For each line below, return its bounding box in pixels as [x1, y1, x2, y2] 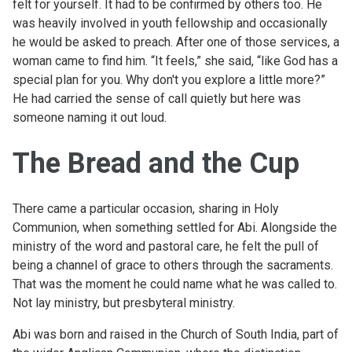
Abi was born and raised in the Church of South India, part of [13, 326, 339, 342]
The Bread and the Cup [13, 146, 299, 180]
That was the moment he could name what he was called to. [13, 276, 337, 291]
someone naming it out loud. [13, 109, 167, 125]
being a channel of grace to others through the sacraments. [13, 257, 333, 273]
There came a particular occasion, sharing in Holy [13, 200, 279, 216]
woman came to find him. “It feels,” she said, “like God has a [13, 53, 338, 68]
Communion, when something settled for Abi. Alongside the [13, 219, 337, 235]
